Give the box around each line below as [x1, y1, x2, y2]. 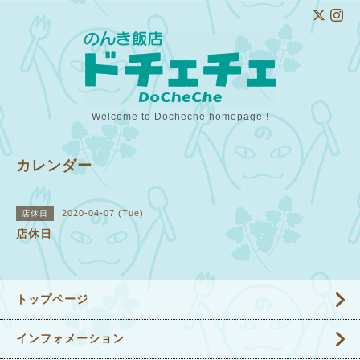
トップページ [16, 292, 88, 305]
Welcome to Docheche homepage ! [91, 111, 269, 122]
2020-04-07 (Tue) [62, 208, 144, 218]
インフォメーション [16, 332, 125, 345]
